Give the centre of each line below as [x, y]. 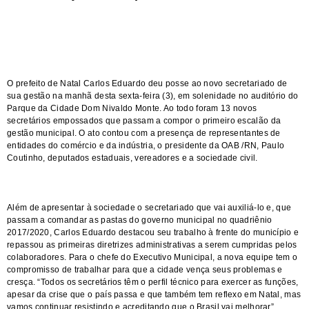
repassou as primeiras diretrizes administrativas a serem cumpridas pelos [152, 245]
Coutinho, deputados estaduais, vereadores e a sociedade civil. [132, 158]
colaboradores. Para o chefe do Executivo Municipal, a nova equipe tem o [152, 257]
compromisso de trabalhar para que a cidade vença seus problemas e [145, 270]
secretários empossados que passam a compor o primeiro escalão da [144, 121]
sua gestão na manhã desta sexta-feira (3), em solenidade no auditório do [153, 96]
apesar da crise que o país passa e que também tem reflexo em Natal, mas [154, 295]
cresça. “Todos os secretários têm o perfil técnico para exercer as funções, [153, 282]
